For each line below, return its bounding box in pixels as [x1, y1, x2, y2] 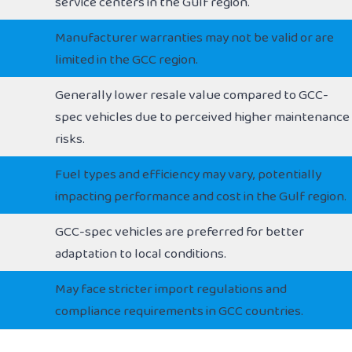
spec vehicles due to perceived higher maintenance [55, 105, 350, 129]
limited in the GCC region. [55, 48, 198, 71]
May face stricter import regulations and [55, 277, 287, 301]
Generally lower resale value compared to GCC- [55, 83, 328, 107]
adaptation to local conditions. [55, 242, 226, 266]
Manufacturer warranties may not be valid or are [55, 26, 334, 49]
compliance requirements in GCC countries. [55, 299, 303, 323]
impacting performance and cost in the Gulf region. [55, 185, 346, 208]
